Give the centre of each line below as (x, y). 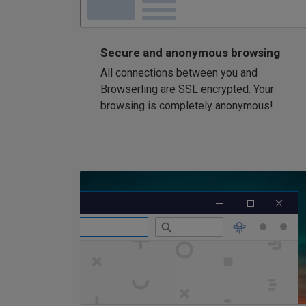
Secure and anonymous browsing (190, 52)
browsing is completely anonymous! (187, 105)
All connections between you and (179, 72)
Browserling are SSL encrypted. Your (187, 89)
